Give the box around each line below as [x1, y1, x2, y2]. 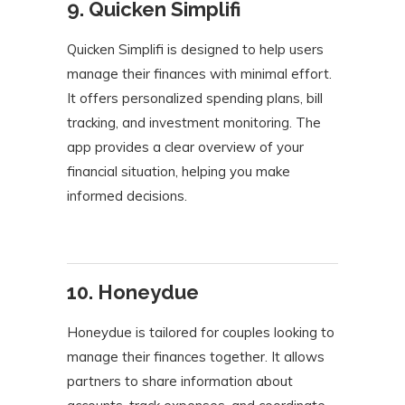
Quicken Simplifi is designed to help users [67, 41, 324, 59]
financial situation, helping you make [67, 163, 290, 181]
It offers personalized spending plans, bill [67, 89, 323, 108]
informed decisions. [67, 187, 187, 205]
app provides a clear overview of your [67, 138, 304, 156]
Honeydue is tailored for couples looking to [67, 324, 334, 342]
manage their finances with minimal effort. [67, 65, 332, 83]
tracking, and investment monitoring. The [67, 114, 321, 132]
